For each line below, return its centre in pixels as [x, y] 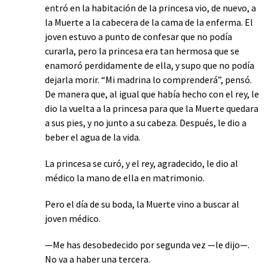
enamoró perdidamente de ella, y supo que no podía [150, 65]
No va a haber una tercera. [98, 259]
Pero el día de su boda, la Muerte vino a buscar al [142, 204]
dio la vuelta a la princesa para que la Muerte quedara [152, 108]
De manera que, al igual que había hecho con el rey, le [152, 94]
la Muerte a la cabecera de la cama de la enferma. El [149, 22]
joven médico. [73, 218]
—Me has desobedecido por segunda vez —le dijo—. [147, 244]
